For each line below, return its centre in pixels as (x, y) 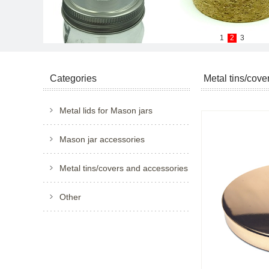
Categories (73, 78)
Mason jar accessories (102, 139)
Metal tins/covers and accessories (124, 168)
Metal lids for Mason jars (106, 110)
